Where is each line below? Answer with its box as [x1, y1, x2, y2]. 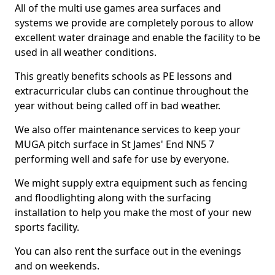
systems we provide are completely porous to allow [15, 16, 254, 29]
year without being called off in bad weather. [15, 99, 220, 112]
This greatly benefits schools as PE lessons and [15, 69, 232, 83]
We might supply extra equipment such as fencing [15, 176, 247, 190]
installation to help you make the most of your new [15, 206, 252, 219]
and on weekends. [15, 259, 99, 273]
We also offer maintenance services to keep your [15, 123, 241, 136]
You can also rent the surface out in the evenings [15, 244, 241, 258]
